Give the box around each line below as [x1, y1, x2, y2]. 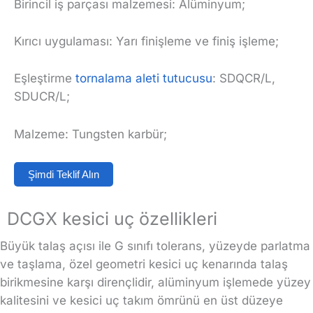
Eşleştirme [14, 71, 75, 86]
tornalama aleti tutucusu [75, 71, 212, 86]
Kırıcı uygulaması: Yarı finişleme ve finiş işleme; [14, 34, 279, 49]
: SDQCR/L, [212, 71, 275, 86]
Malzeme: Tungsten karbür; [14, 126, 167, 141]
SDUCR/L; [14, 89, 70, 104]
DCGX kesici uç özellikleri [7, 208, 217, 229]
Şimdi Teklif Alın [28, 168, 99, 180]
